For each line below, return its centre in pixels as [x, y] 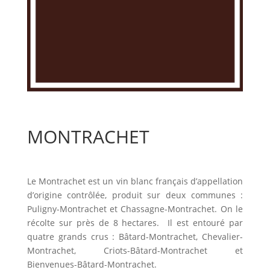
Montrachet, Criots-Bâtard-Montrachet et [135, 251]
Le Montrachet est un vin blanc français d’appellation [135, 181]
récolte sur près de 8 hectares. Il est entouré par [135, 223]
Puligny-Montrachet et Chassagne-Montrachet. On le [135, 209]
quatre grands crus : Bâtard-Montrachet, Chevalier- [135, 237]
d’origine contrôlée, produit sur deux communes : [135, 195]
